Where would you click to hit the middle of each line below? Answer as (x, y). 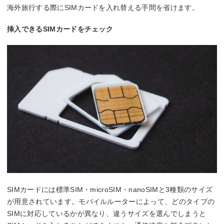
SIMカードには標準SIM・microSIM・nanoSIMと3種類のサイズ (110, 190)
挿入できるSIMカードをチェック (60, 29)
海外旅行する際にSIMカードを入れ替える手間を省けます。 (103, 8)
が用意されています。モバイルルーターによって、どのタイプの (111, 202)
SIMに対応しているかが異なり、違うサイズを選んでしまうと (107, 214)
